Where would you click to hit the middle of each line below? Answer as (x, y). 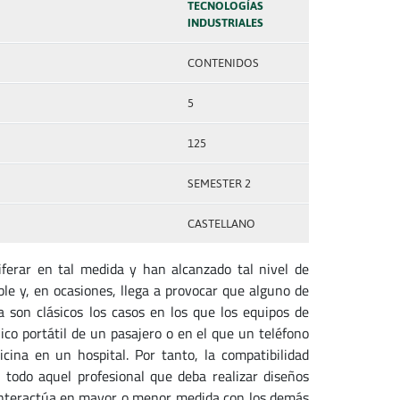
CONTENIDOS (223, 63)
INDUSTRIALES (225, 23)
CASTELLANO (221, 224)
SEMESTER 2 (219, 183)
